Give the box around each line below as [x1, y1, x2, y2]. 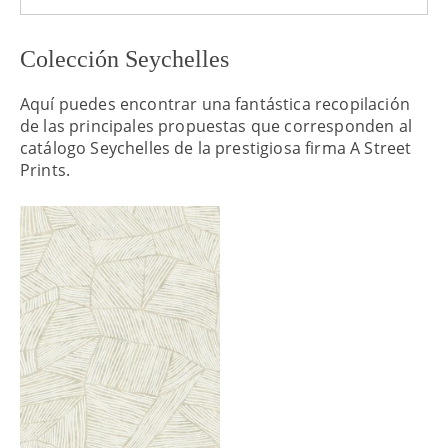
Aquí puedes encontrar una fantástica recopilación [20, 93, 410, 116]
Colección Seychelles [20, 46, 229, 73]
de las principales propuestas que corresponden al [20, 115, 412, 138]
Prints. [20, 159, 71, 182]
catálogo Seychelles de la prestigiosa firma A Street [20, 137, 412, 160]
